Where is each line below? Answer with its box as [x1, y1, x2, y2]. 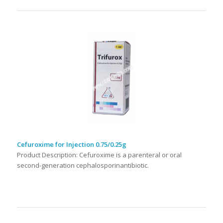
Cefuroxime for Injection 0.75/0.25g [16, 140, 126, 149]
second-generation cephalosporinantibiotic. [16, 161, 149, 170]
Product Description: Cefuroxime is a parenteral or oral [16, 150, 182, 160]
